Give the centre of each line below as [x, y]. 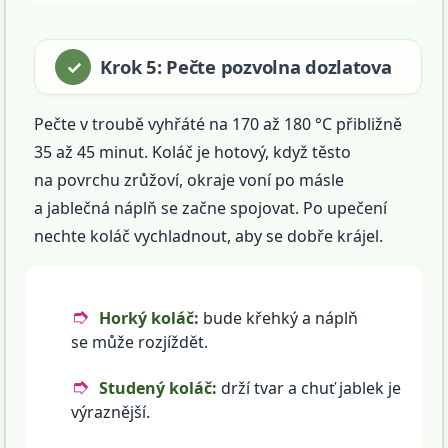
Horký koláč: [149, 318]
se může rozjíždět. [140, 342]
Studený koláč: [158, 388]
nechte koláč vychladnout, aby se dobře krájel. [209, 236]
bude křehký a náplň [279, 318]
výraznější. [111, 412]
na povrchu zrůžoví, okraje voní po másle [189, 180]
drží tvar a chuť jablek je [309, 388]
